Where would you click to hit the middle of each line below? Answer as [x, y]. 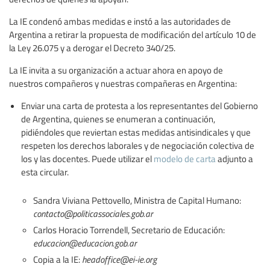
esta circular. [45, 171]
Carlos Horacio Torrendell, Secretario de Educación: [129, 229]
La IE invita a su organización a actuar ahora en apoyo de [116, 70]
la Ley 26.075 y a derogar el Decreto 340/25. [92, 47]
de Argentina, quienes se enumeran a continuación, [118, 118]
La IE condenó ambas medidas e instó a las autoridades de [120, 21]
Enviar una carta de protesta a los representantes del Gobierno [140, 105]
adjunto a [234, 158]
